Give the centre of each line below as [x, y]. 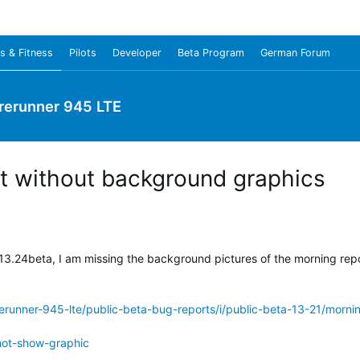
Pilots [83, 53]
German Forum [295, 53]
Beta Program [211, 53]
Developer [137, 53]
